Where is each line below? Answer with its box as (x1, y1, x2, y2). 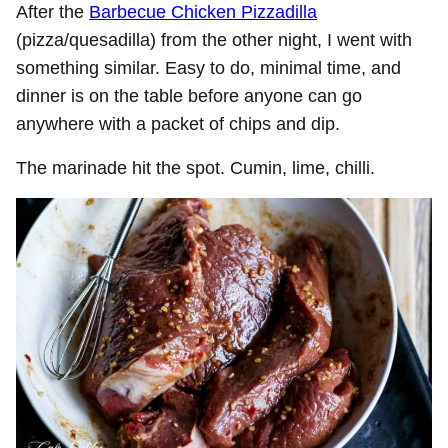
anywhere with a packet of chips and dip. (16, 113, 340, 134)
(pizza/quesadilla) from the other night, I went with (16, 29, 412, 50)
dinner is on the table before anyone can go (16, 85, 362, 106)
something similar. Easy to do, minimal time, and (16, 57, 401, 78)
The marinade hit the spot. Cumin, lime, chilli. (16, 157, 375, 178)
